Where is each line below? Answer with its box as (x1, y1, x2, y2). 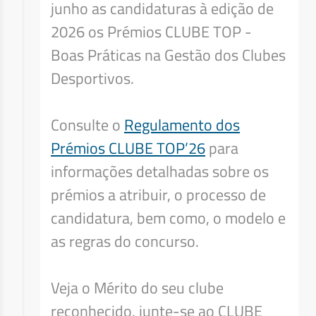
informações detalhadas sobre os (51, 159, 269, 183)
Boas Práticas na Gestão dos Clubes (51, 43, 286, 67)
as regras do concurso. (51, 229, 202, 253)
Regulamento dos (124, 113, 240, 137)
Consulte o (51, 113, 124, 137)
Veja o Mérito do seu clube (51, 276, 224, 300)
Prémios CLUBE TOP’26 (51, 136, 205, 160)
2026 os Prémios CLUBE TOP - (51, 20, 252, 44)
